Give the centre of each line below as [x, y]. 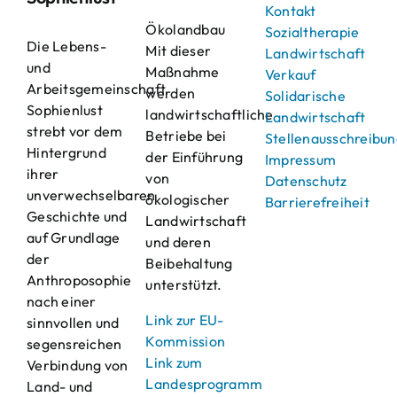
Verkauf [290, 75]
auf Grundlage [73, 238]
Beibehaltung [189, 264]
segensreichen [74, 344]
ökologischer [188, 200]
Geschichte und [77, 217]
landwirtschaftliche [210, 115]
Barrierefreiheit [317, 202]
